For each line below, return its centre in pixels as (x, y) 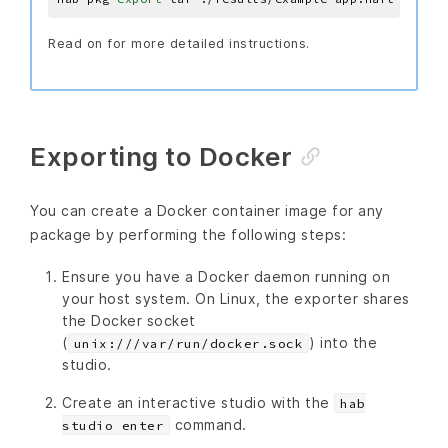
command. (208, 424)
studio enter (113, 425)
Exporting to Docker (161, 156)
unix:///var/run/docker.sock (188, 343)
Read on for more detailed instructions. (179, 43)
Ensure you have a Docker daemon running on (226, 276)
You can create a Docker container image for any (207, 210)
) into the (343, 342)
